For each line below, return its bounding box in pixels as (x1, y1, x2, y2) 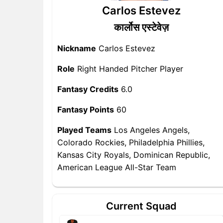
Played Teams (57, 125, 111, 135)
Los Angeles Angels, (111, 125, 190, 135)
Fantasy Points (57, 105, 114, 114)
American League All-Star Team (57, 162, 176, 172)
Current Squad (106, 200, 177, 212)
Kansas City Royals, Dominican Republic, (57, 150, 210, 160)
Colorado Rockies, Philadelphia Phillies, (57, 137, 205, 147)
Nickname (57, 43, 96, 53)
